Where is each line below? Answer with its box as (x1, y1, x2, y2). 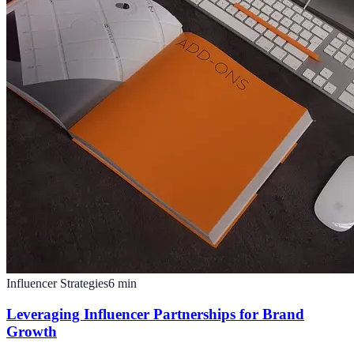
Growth (6, 322, 57, 340)
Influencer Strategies (6, 276, 108, 290)
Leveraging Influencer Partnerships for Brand (6, 305, 304, 322)
